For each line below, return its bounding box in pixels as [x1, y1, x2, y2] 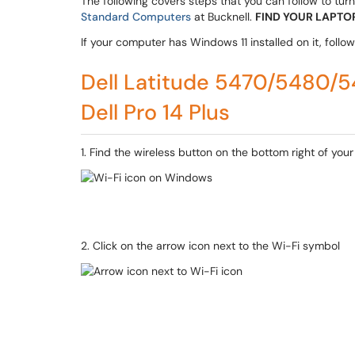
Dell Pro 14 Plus [81, 98, 230, 126]
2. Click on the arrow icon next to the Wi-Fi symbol [81, 239, 340, 253]
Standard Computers [81, 10, 191, 24]
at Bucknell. [191, 10, 255, 24]
